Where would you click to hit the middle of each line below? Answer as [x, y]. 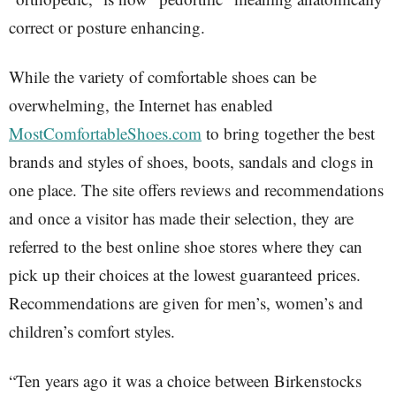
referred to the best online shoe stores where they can [186, 246]
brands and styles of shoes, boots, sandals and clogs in [191, 161]
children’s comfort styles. [92, 331]
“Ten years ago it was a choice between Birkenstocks [185, 381]
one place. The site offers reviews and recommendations [196, 190]
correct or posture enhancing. [107, 27]
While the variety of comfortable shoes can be [163, 76]
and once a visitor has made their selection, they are [181, 218]
